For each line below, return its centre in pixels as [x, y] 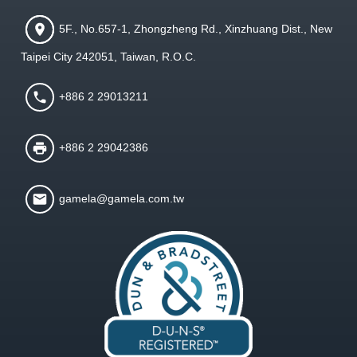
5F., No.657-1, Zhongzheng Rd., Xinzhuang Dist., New [196, 28]
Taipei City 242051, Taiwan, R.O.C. [108, 57]
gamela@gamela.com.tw [122, 198]
